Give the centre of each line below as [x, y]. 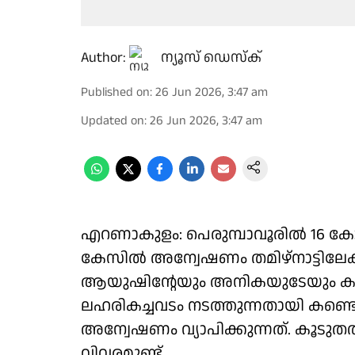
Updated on [113, 121]
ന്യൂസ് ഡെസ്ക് [211, 57]
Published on [115, 92]
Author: [103, 57]
